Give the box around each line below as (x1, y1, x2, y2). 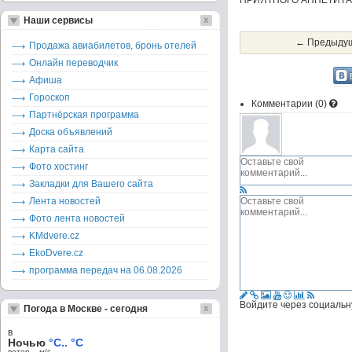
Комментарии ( (251, 98, 318, 109)
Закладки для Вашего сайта (29, 178, 153, 189)
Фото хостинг (29, 161, 88, 172)
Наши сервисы (24, 15, 93, 26)
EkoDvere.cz (29, 247, 83, 258)
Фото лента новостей (29, 213, 125, 224)
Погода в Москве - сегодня (24, 303, 148, 314)
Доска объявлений (29, 126, 112, 137)
